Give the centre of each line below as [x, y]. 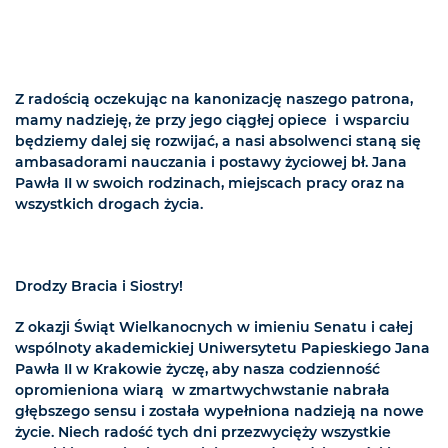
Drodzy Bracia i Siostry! [99, 286]
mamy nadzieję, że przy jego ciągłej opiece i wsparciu [212, 120]
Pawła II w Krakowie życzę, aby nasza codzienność [197, 369]
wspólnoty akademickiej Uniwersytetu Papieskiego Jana [222, 348]
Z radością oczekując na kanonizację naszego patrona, [214, 99]
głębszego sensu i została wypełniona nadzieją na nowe [219, 411]
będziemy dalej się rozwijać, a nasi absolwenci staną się [218, 141]
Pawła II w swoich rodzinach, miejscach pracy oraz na [210, 183]
